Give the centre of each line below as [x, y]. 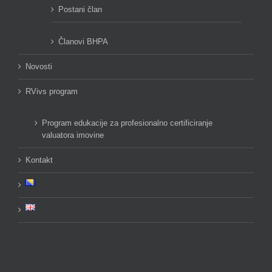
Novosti [39, 66]
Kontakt [39, 160]
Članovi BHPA [83, 41]
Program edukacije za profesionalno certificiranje [127, 123]
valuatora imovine [73, 135]
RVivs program [52, 91]
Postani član [80, 9]
